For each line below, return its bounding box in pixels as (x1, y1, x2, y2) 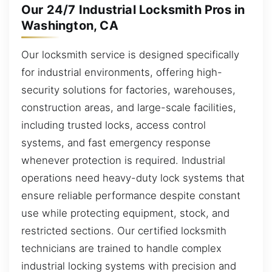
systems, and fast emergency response (21, 136, 211, 149)
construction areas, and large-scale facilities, (21, 101, 236, 114)
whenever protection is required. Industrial (21, 154, 225, 166)
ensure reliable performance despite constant (21, 189, 240, 202)
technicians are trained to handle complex (21, 242, 222, 254)
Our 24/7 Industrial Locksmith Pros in (21, 2, 245, 17)
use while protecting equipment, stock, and (21, 206, 229, 219)
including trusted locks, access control (21, 118, 206, 131)
